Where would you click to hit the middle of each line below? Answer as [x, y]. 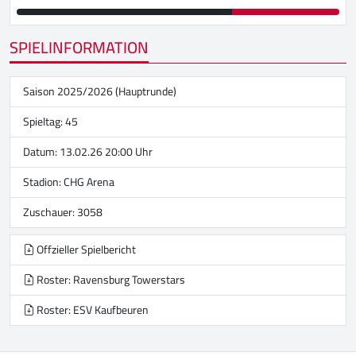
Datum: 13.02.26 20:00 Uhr [88, 152]
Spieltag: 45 [50, 122]
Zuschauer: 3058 [63, 213]
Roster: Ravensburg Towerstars [110, 280]
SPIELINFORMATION [79, 48]
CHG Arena [89, 182]
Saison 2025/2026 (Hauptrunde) [100, 92]
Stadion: [43, 182]
